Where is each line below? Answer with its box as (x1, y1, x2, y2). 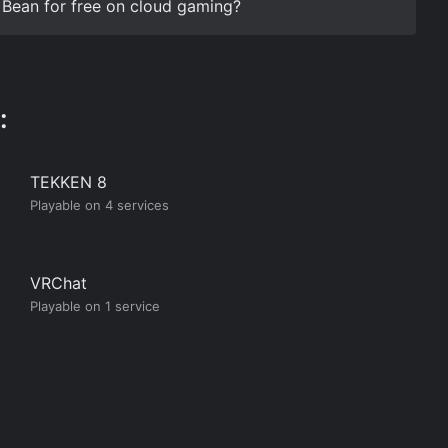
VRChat (30, 273, 88, 293)
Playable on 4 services (30, 197, 170, 213)
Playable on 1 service (30, 298, 161, 314)
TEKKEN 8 (30, 172, 108, 192)
